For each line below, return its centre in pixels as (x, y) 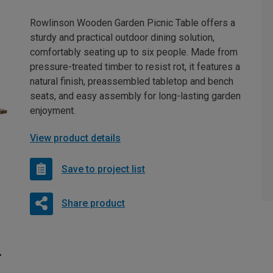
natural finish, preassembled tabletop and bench (132, 81)
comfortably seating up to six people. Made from (134, 52)
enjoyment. (53, 111)
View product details (75, 138)
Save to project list (103, 169)
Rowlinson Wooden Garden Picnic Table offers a (133, 23)
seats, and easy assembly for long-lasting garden (135, 96)
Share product (93, 203)
